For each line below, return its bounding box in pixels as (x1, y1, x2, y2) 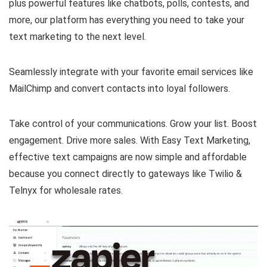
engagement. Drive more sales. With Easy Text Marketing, (9, 135, 250, 147)
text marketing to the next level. (9, 31, 146, 43)
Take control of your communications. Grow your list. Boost (9, 118, 257, 130)
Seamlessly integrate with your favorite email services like (9, 66, 253, 78)
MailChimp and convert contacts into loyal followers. (9, 83, 230, 95)
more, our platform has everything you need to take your (9, 14, 244, 26)
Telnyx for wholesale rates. (9, 185, 123, 197)
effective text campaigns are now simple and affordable (9, 151, 247, 163)
